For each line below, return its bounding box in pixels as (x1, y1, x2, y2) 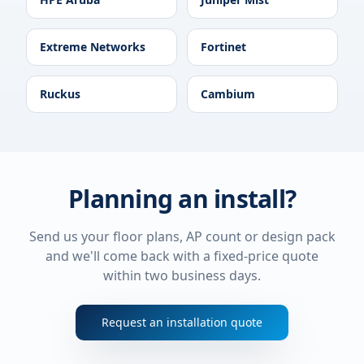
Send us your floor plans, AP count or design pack (28, 227, 336, 245)
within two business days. (103, 266, 261, 284)
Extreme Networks (40, 39, 145, 54)
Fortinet (201, 39, 246, 54)
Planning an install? (68, 182, 296, 215)
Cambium (201, 86, 255, 102)
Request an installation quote (102, 314, 262, 330)
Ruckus (40, 86, 80, 102)
